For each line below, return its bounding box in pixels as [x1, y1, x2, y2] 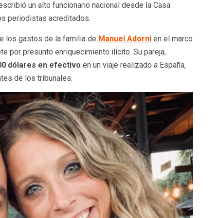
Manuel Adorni [98, 34, 151, 43]
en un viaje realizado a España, [82, 60, 186, 70]
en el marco [153, 34, 193, 43]
